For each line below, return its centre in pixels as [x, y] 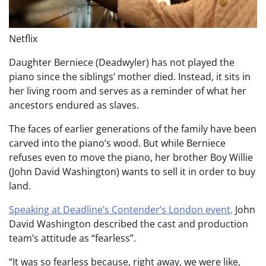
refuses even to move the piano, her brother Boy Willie [131, 157]
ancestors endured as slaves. [74, 105]
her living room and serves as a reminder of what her [128, 91]
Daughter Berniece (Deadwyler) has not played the [122, 62]
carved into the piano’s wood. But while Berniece [117, 143]
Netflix [23, 38]
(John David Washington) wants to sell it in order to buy [132, 171]
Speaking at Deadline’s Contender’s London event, [121, 209]
